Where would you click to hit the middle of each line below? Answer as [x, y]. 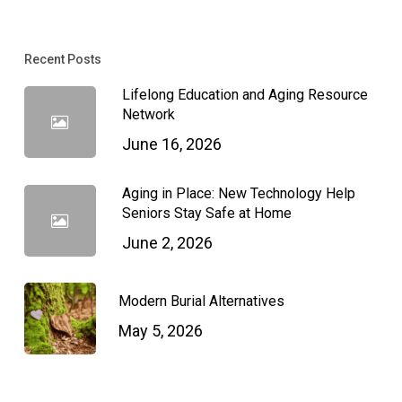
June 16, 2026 [171, 144]
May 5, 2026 [160, 331]
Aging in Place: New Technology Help [238, 194]
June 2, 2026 [167, 243]
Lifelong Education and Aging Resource [245, 95]
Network [148, 115]
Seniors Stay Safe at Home [206, 214]
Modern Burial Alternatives [201, 301]
